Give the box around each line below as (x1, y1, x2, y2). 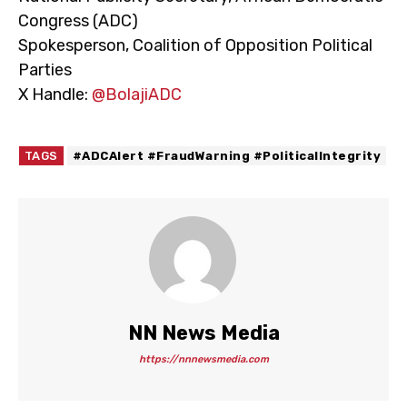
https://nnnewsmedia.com (138, 353, 269, 365)
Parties (18, 60, 72, 80)
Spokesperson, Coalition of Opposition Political (18, 35, 372, 55)
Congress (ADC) (18, 11, 138, 31)
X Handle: (18, 84, 92, 104)
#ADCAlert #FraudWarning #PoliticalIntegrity (72, 149, 382, 163)
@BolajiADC (92, 84, 182, 104)
